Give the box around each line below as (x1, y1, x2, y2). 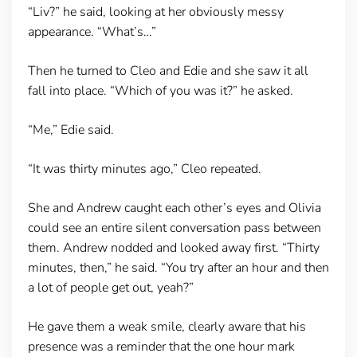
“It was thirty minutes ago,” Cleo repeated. (27, 159, 261, 178)
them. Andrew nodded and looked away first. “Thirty (27, 238, 320, 257)
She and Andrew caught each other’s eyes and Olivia (27, 198, 321, 217)
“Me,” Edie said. (27, 120, 114, 139)
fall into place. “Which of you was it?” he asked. (27, 81, 293, 100)
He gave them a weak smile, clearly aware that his (27, 317, 306, 335)
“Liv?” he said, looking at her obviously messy (27, 2, 284, 21)
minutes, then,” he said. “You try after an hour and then (27, 258, 329, 277)
